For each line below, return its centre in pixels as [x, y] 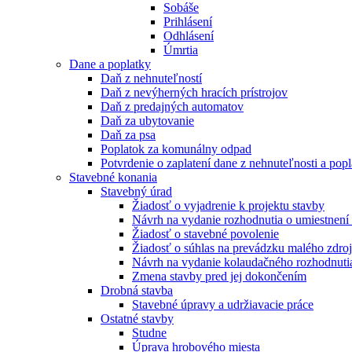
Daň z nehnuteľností [151, 78]
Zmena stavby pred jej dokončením [219, 276]
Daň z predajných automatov [172, 106]
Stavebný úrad [136, 191]
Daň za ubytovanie [147, 121]
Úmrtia [181, 50]
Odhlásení [189, 36]
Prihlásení [188, 22]
